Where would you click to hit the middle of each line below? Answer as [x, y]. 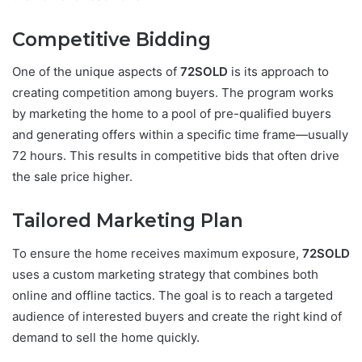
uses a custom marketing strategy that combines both [165, 274]
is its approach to [278, 72]
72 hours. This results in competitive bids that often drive [176, 156]
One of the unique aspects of [96, 72]
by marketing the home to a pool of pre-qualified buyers [172, 114]
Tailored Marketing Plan [128, 221]
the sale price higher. [72, 177]
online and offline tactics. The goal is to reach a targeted [173, 295]
